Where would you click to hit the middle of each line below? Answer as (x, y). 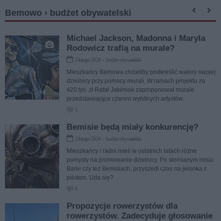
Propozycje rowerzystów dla (122, 206)
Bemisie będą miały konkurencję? (132, 127)
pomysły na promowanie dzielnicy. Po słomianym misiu (140, 160)
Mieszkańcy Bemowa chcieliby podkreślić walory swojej (141, 72)
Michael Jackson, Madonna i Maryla (136, 38)
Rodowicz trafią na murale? (121, 48)
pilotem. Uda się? (90, 177)
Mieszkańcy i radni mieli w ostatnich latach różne (132, 151)
